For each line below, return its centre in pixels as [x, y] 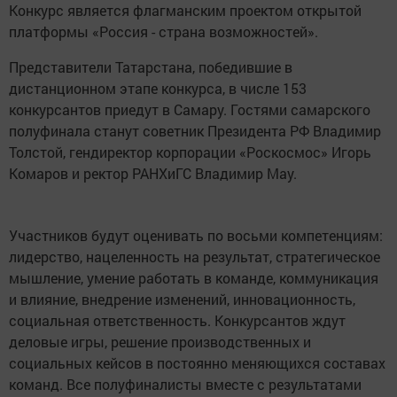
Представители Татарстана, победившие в [151, 67]
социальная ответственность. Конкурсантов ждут [177, 320]
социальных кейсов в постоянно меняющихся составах [197, 363]
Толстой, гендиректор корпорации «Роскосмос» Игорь [190, 152]
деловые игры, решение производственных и [160, 342]
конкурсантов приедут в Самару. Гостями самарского [190, 109]
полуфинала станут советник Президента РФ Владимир [195, 131]
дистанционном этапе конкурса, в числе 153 [158, 88]
